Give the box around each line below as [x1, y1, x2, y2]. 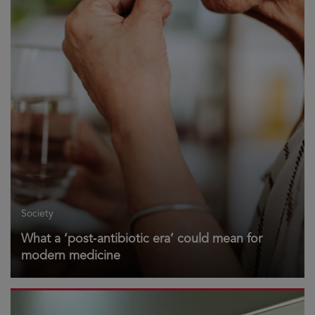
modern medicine [21, 247, 120, 263]
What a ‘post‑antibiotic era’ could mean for [21, 230, 262, 246]
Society [21, 207, 53, 219]
